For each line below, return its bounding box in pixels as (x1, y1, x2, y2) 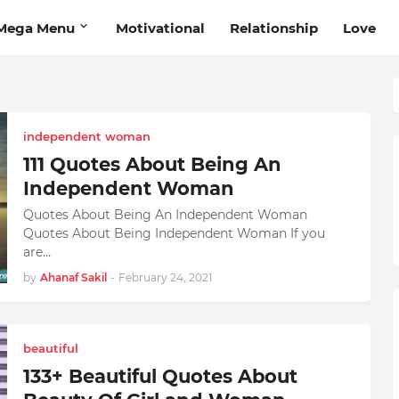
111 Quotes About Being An (22, 153, 281, 175)
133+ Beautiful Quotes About (22, 365, 297, 387)
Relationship (229, 19, 318, 37)
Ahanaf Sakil (39, 271, 107, 284)
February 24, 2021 (118, 271, 212, 284)
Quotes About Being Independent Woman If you (22, 225, 325, 241)
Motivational (115, 19, 205, 37)
